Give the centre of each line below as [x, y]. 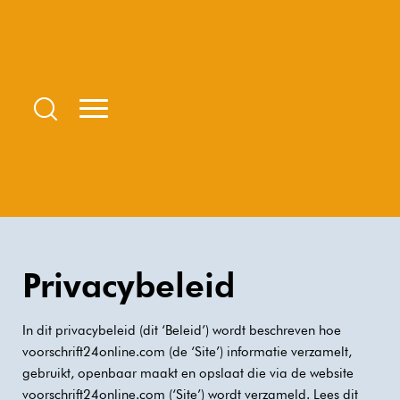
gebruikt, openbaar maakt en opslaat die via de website [188, 373]
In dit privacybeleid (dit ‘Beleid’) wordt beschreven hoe [182, 330]
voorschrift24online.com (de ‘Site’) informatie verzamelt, [187, 351]
